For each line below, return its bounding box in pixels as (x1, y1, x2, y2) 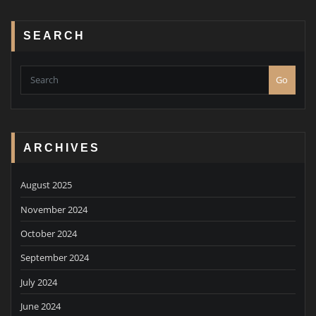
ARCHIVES (23, 140, 101, 154)
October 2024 (20, 227, 77, 240)
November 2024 (20, 202, 87, 216)
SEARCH (23, 29, 86, 42)
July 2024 (20, 275, 57, 288)
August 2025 (20, 178, 72, 192)
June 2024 (20, 300, 61, 313)
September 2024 (20, 251, 89, 265)
